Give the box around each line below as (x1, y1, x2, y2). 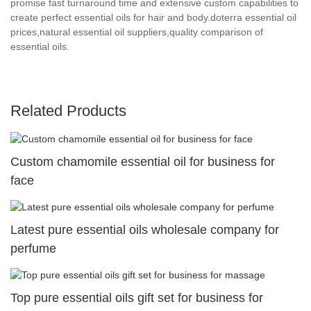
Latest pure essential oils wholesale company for (10, 222, 279, 237)
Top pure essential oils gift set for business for (10, 291, 263, 305)
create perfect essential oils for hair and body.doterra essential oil (10, 11, 296, 23)
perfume (10, 241, 56, 255)
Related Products (10, 101, 126, 119)
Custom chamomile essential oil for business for (10, 154, 275, 169)
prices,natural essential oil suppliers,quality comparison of (10, 26, 263, 37)
